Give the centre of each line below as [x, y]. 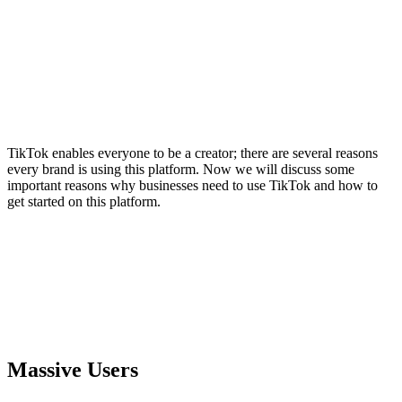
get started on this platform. [86, 202]
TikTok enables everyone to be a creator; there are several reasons [192, 153]
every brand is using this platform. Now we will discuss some [181, 170]
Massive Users [75, 369]
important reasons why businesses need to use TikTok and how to [192, 186]
